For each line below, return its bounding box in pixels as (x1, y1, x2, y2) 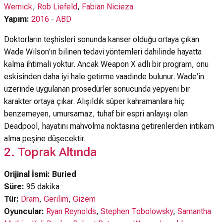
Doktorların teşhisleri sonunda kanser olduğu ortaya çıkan (4, 35, 199, 44)
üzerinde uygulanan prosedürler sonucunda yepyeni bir (4, 84, 190, 94)
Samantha (177, 207, 211, 216)
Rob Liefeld (37, 2, 77, 11)
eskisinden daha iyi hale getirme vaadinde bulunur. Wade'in (4, 72, 204, 81)
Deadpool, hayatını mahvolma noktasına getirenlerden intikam (4, 121, 214, 131)
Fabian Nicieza (82, 2, 133, 11)
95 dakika (24, 182, 59, 191)
